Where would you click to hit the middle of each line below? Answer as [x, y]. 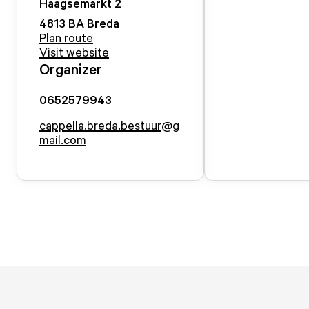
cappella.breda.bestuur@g [109, 125]
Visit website [74, 52]
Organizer [71, 69]
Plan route [66, 37]
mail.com [63, 139]
